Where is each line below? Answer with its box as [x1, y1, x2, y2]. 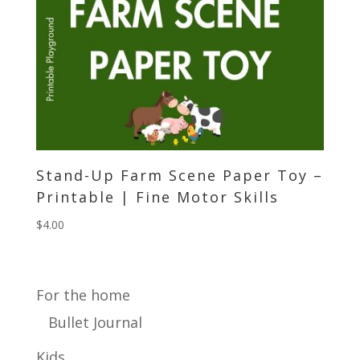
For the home [35, 285, 130, 305]
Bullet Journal [47, 313, 142, 333]
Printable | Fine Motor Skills [35, 186, 279, 207]
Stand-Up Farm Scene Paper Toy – [35, 165, 323, 185]
